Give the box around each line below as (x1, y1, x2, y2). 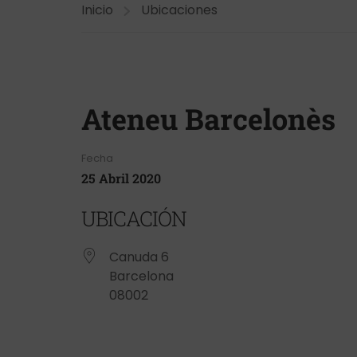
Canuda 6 (109, 248, 169, 266)
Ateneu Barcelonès (81, 100, 335, 138)
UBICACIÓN (81, 205, 186, 232)
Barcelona (109, 267, 174, 285)
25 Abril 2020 (81, 170, 161, 186)
